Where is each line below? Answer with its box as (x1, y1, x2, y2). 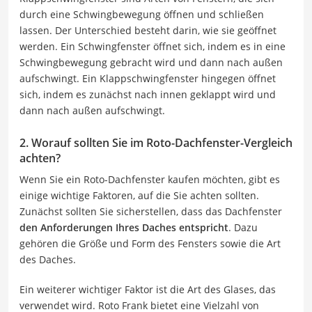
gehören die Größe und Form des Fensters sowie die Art (19, 236, 281, 250)
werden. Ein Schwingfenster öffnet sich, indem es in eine (19, 39, 286, 53)
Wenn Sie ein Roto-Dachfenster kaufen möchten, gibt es (19, 172, 280, 186)
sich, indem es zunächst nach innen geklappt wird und (19, 87, 276, 101)
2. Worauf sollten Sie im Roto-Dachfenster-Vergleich (19, 134, 292, 150)
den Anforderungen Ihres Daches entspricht (19, 220, 228, 234)
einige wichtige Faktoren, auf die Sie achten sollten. (19, 188, 259, 202)
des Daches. (19, 252, 76, 266)
